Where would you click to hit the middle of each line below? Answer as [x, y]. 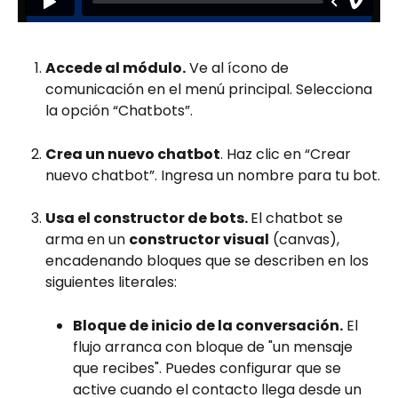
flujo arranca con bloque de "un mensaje [215, 346]
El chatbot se [298, 219]
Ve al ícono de [239, 68]
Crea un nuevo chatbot [133, 154]
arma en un [87, 240]
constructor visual [199, 240]
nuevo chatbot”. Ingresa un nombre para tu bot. [213, 175]
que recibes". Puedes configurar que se [209, 368]
